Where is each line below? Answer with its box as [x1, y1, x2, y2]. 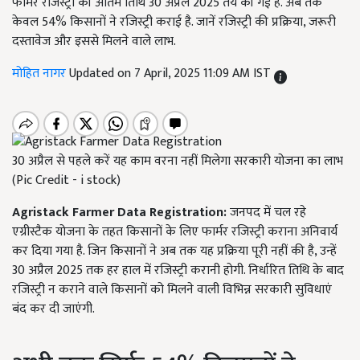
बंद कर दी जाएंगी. [12, 298, 95, 321]
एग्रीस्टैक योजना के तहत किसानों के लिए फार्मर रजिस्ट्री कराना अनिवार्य [12, 221, 337, 243]
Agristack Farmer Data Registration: [12, 202, 227, 224]
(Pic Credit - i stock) [12, 170, 121, 192]
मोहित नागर [12, 63, 69, 84]
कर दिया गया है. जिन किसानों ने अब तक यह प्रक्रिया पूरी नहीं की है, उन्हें [12, 240, 337, 263]
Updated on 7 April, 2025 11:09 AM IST [69, 63, 274, 84]
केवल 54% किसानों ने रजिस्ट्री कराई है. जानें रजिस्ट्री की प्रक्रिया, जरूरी [12, 11, 336, 33]
